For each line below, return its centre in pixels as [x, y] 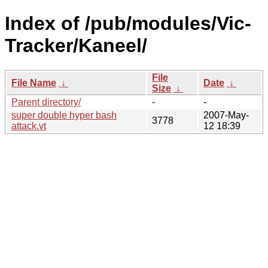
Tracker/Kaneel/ [76, 46]
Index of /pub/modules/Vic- [128, 24]
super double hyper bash [64, 115]
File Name [34, 83]
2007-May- [226, 115]
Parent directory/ [46, 102]
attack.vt [29, 126]
